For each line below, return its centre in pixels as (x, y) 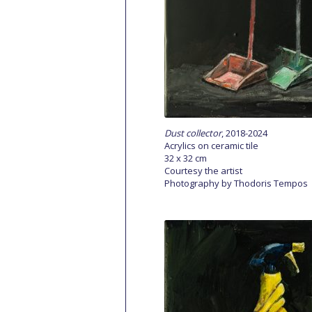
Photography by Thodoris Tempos (236, 183)
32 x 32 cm (186, 158)
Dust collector (193, 133)
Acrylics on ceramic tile (211, 146)
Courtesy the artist (203, 171)
